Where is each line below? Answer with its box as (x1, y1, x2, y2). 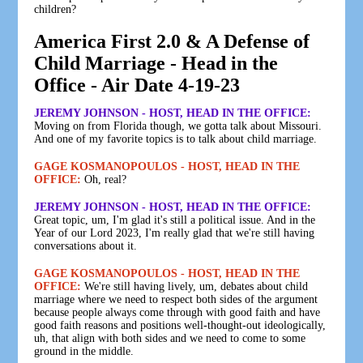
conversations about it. (34, 239, 138, 252)
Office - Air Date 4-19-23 (34, 74, 241, 96)
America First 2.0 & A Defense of (34, 30, 310, 52)
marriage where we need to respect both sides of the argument (34, 293, 318, 305)
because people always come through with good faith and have (34, 305, 321, 318)
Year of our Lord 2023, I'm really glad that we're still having (34, 226, 315, 239)
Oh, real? (81, 173, 127, 186)
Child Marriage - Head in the (34, 52, 279, 74)
